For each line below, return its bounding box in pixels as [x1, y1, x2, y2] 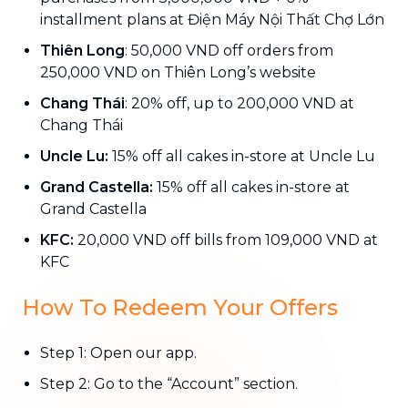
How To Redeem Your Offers [22, 293, 338, 321]
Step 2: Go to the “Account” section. [40, 374, 298, 393]
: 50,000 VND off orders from [125, 41, 333, 59]
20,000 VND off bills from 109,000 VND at [74, 230, 378, 249]
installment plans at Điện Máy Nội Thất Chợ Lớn [40, 10, 384, 28]
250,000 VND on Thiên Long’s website [40, 63, 316, 81]
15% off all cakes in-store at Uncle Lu [108, 147, 375, 165]
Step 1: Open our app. [40, 343, 197, 362]
